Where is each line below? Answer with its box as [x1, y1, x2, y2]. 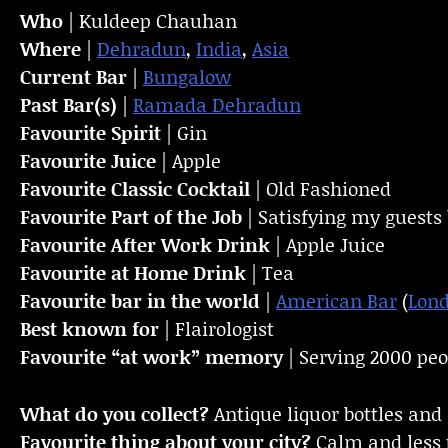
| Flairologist [159, 315, 274, 343]
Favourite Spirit [20, 119, 161, 147]
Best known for [20, 315, 159, 343]
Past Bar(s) [20, 91, 117, 119]
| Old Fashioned [250, 175, 391, 203]
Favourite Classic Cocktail [20, 175, 250, 203]
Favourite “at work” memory [20, 343, 283, 371]
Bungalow [143, 63, 231, 91]
